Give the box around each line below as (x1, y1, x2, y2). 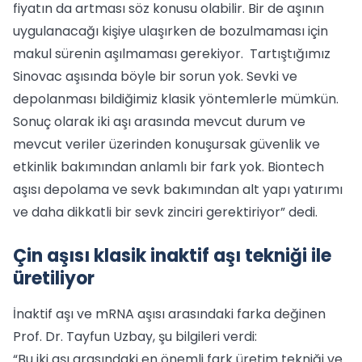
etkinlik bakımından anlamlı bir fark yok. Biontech (13, 158, 324, 176)
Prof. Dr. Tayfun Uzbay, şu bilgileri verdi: (13, 327, 257, 346)
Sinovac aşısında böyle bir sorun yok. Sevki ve (13, 67, 297, 86)
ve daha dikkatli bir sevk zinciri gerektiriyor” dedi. (13, 203, 318, 221)
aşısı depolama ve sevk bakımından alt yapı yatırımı (13, 180, 343, 199)
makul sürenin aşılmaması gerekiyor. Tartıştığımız (13, 44, 330, 63)
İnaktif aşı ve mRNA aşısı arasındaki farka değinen (13, 305, 326, 323)
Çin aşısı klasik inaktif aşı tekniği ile (13, 243, 331, 268)
